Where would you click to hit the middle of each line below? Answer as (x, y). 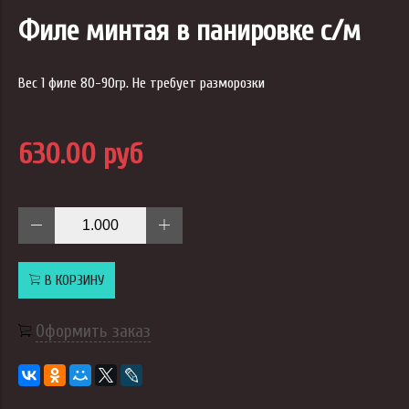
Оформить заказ (93, 332)
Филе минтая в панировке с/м (189, 31)
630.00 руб (80, 154)
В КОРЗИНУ (74, 281)
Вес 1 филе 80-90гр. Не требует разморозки (142, 84)
